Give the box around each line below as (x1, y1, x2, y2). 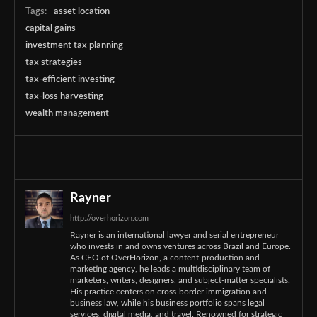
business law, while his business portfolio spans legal (70, 299, 265, 307)
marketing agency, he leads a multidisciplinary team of (70, 265, 270, 273)
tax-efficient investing (25, 75, 115, 84)
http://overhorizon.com (70, 214, 149, 222)
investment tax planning (25, 41, 123, 50)
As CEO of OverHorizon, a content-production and (70, 253, 260, 262)
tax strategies (25, 58, 82, 67)
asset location (54, 7, 110, 16)
